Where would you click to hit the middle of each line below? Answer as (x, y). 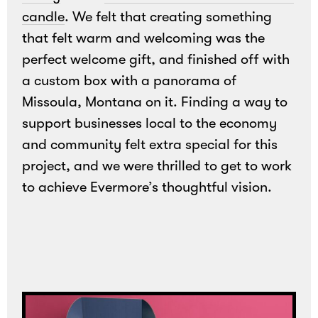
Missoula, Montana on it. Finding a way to (155, 102)
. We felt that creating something (169, 17)
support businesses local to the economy (150, 124)
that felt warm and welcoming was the (144, 38)
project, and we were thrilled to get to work (157, 166)
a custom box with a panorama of (130, 81)
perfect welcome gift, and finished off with (156, 60)
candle (44, 17)
